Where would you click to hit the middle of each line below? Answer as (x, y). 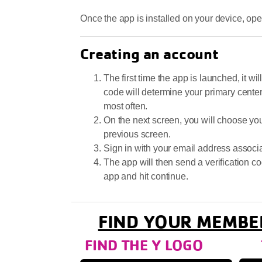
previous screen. (137, 135)
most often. (127, 106)
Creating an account (149, 54)
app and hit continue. (147, 177)
